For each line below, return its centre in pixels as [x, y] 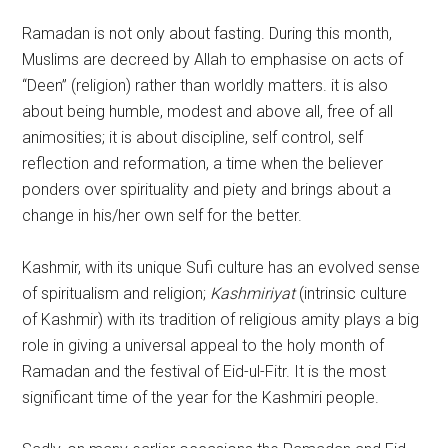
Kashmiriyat [255, 293]
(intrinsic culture [353, 293]
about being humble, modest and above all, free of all [208, 111]
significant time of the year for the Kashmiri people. [201, 397]
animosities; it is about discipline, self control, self [193, 137]
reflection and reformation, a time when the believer [203, 163]
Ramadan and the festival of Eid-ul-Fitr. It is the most [204, 371]
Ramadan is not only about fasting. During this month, [207, 33]
